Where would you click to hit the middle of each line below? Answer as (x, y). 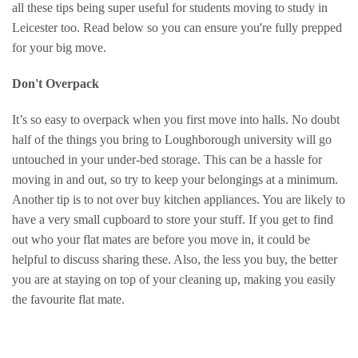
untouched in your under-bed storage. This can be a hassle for (167, 159)
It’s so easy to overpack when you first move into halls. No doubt (176, 119)
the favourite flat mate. (68, 299)
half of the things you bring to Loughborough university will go (172, 139)
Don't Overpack (56, 84)
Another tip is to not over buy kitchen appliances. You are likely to (179, 199)
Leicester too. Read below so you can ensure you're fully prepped (177, 28)
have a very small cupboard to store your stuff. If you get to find (173, 219)
